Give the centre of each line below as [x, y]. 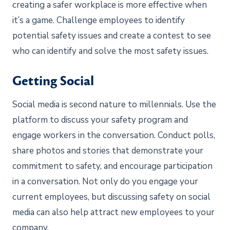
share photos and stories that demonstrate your [108, 150]
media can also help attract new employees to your [113, 212]
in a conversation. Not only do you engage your [105, 181]
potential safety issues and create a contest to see [112, 35]
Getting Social [53, 81]
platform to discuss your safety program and [100, 120]
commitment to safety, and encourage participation [112, 166]
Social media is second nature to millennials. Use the [114, 104]
